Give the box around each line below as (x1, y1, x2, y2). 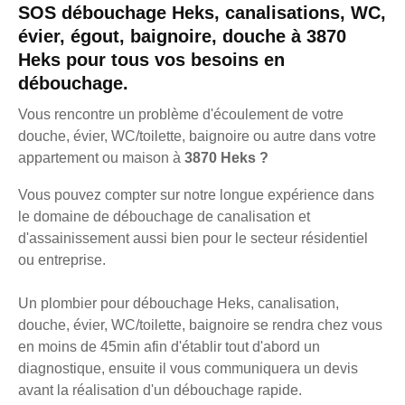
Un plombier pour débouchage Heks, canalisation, (18, 295, 339, 311)
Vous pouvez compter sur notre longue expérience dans (18, 186, 374, 202)
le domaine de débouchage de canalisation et (18, 208, 310, 224)
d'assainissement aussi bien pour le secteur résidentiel (18, 230, 368, 246)
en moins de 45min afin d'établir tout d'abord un (18, 338, 320, 354)
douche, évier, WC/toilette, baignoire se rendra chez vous (18, 316, 382, 333)
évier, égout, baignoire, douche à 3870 (18, 25, 346, 46)
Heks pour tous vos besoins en (18, 49, 285, 70)
